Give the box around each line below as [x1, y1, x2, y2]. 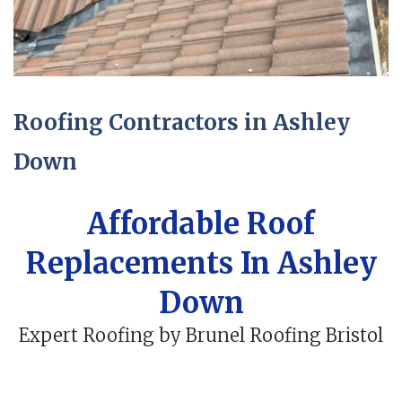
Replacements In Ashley [25, 245, 377, 283]
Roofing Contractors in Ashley [13, 109, 350, 137]
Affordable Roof [87, 205, 315, 243]
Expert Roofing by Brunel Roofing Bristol [19, 324, 383, 348]
